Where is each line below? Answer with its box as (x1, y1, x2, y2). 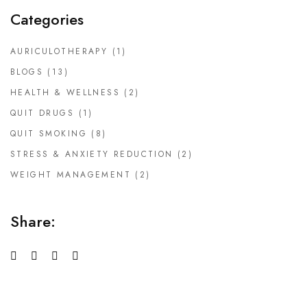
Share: (10, 210, 56, 233)
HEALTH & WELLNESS (10, 86, 120, 99)
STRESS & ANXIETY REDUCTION (10, 148, 173, 161)
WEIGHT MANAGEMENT (10, 169, 131, 182)
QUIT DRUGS (10, 107, 75, 120)
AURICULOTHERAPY (10, 45, 108, 58)
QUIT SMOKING (10, 127, 87, 140)
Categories (10, 8, 84, 31)
